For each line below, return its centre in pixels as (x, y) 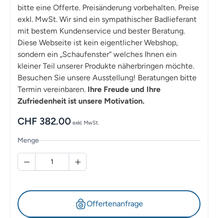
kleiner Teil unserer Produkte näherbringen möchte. (106, 66)
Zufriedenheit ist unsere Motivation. (81, 101)
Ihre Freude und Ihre (124, 90)
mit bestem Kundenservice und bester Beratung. (101, 31)
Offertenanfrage (115, 204)
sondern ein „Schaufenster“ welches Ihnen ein (97, 54)
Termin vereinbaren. (53, 90)
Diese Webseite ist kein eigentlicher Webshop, (98, 43)
